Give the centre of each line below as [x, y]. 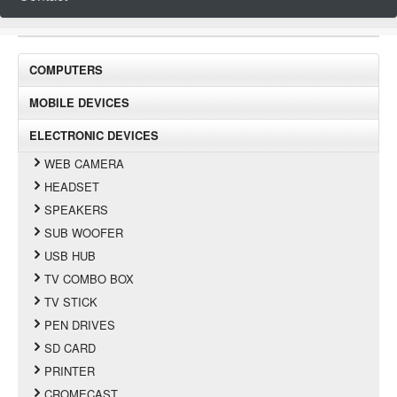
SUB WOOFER [84, 232]
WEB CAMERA [85, 163]
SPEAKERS [77, 209]
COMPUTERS [66, 69]
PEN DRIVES [80, 324]
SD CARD [70, 347]
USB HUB [70, 255]
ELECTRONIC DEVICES [94, 135]
